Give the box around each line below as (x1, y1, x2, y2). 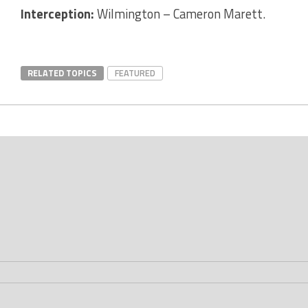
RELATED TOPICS (27, 65, 97, 80)
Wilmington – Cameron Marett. (97, 3, 265, 23)
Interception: (21, 3, 97, 23)
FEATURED (115, 65, 155, 80)
